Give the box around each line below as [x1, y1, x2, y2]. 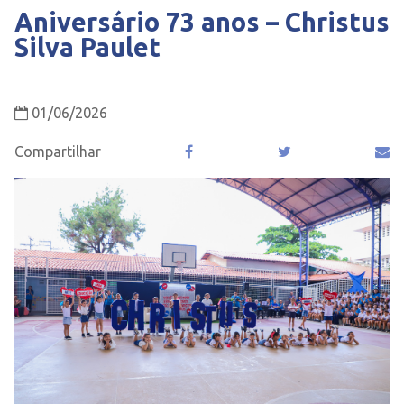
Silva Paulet [14, 32, 161, 61]
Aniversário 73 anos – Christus [14, 6, 390, 36]
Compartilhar [14, 142, 101, 160]
